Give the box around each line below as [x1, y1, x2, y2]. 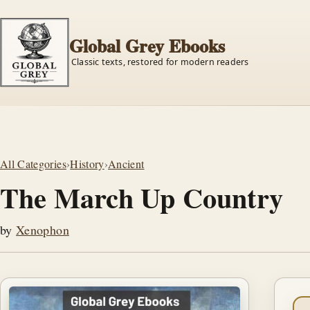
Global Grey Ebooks [69, 33, 225, 59]
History [70, 156, 104, 171]
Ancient [108, 156, 145, 171]
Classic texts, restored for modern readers [71, 56, 249, 68]
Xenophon [16, 221, 69, 238]
